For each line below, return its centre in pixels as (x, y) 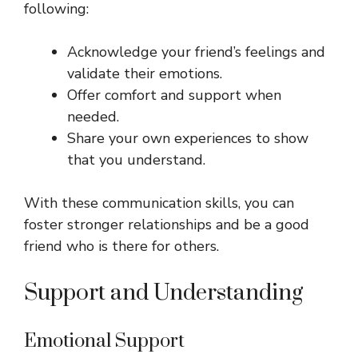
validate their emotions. (145, 74)
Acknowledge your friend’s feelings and (196, 52)
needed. (93, 117)
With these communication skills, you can (159, 203)
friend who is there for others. (121, 247)
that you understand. (136, 160)
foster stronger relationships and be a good (167, 225)
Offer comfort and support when (174, 95)
